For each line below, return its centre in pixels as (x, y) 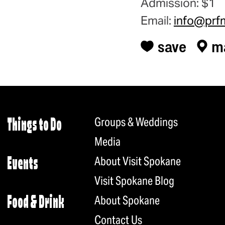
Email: (157, 21)
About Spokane (127, 200)
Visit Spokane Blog (134, 181)
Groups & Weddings (136, 122)
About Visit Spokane (137, 161)
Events (23, 165)
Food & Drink (36, 203)
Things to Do (35, 126)
